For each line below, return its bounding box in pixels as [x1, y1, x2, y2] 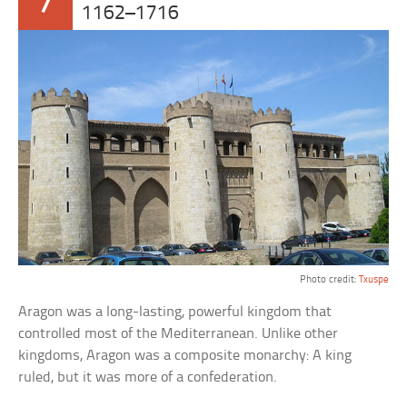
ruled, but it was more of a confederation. [18, 369, 278, 385]
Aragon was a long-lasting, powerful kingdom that [18, 303, 333, 320]
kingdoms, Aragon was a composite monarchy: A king [18, 347, 352, 363]
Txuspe [358, 273, 389, 285]
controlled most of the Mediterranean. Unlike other [18, 325, 339, 342]
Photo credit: [299, 273, 359, 285]
